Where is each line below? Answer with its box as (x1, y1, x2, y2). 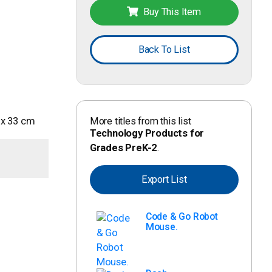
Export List (141, 174, 187, 186)
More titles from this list (89, 115, 191, 127)
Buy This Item (143, 5, 201, 18)
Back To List (138, 44, 190, 56)
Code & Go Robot (145, 210, 218, 222)
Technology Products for (89, 127, 205, 140)
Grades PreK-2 (89, 142, 158, 154)
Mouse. (145, 220, 178, 233)
